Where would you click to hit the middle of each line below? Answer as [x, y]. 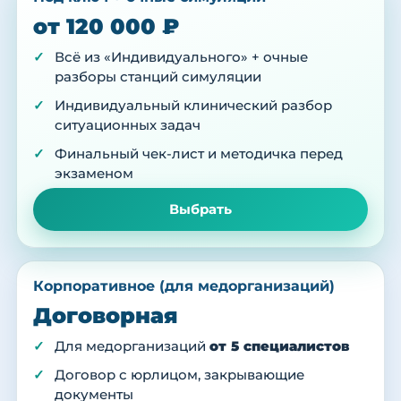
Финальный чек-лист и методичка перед [199, 154]
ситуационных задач [128, 126]
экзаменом [94, 174]
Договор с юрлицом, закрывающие [179, 375]
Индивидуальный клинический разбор [193, 106]
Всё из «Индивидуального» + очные [181, 58]
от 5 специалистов [279, 347]
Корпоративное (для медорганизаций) [184, 286]
